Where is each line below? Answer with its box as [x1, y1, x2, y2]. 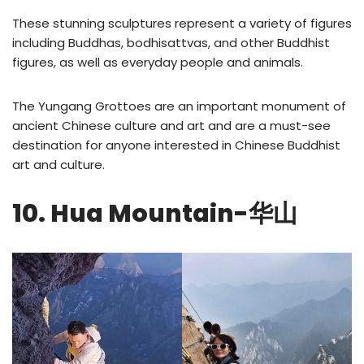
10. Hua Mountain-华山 [12, 197, 297, 232]
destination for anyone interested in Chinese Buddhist [12, 136, 340, 154]
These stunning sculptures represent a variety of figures [12, 15, 352, 32]
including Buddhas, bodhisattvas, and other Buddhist [12, 34, 330, 52]
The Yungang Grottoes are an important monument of [12, 97, 346, 115]
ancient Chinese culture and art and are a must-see [12, 117, 331, 135]
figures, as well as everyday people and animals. [12, 54, 303, 71]
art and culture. [12, 156, 105, 174]
